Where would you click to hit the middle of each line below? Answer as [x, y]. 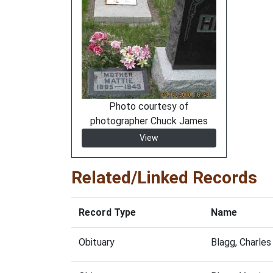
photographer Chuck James [149, 121]
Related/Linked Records [164, 178]
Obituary [97, 242]
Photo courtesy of [149, 106]
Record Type [107, 212]
